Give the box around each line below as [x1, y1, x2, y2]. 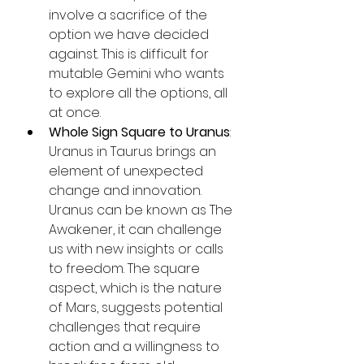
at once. [49, 102, 101, 122]
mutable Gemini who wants [49, 63, 227, 83]
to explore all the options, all [49, 83, 231, 102]
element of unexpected [49, 161, 206, 180]
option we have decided [49, 24, 212, 44]
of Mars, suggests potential [49, 297, 226, 317]
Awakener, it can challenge [49, 219, 225, 239]
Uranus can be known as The [49, 200, 236, 219]
